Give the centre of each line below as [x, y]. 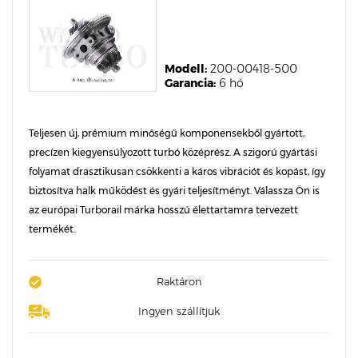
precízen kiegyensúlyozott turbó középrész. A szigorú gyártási [173, 152]
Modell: [186, 69]
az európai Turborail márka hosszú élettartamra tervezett [163, 210]
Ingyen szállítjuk [179, 311]
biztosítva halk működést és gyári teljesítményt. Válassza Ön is [174, 191]
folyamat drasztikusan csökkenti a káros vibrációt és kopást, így [177, 171]
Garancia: [190, 83]
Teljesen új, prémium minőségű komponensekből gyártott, [167, 133]
